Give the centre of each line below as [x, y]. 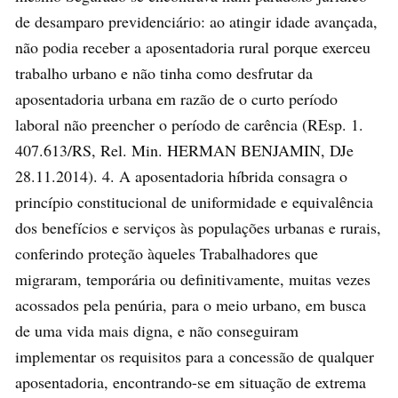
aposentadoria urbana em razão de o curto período [176, 98]
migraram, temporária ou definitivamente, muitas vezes [193, 279]
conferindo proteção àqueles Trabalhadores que [167, 253]
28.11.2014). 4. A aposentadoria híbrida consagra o [181, 175]
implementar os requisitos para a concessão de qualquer [195, 356]
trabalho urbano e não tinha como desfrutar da [164, 72]
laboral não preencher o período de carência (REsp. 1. [189, 124]
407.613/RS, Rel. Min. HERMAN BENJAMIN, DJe [184, 150]
